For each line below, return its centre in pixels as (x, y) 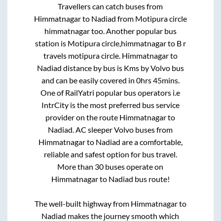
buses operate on (134, 166)
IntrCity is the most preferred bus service (110, 105)
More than (76, 166)
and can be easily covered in (89, 80)
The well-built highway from (82, 203)
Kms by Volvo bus (154, 68)
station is (51, 43)
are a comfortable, (151, 142)
